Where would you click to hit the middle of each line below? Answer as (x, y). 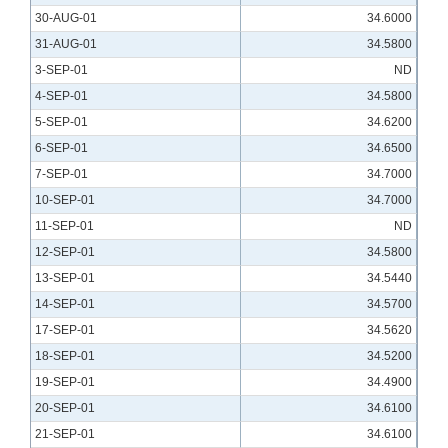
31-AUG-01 (66, 44)
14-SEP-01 (65, 304)
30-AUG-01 (66, 18)
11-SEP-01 (64, 226)
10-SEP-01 (65, 200)
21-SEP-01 (65, 434)
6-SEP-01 (61, 148)
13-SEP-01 (65, 278)
